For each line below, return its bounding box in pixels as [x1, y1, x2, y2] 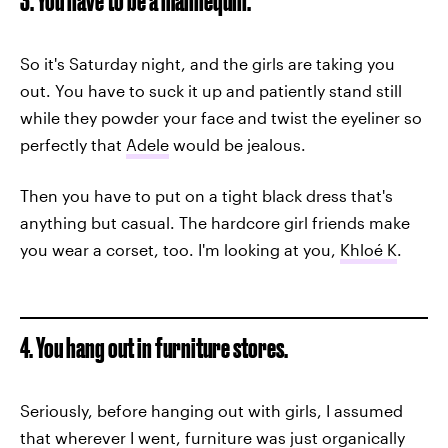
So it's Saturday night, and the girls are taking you [20, 54, 395, 73]
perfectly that [20, 135, 126, 154]
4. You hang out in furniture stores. [20, 332, 288, 363]
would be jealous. [169, 135, 306, 154]
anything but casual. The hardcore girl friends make [20, 213, 410, 232]
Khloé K [340, 240, 397, 259]
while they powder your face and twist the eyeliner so [20, 108, 422, 127]
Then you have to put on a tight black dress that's [20, 186, 393, 205]
